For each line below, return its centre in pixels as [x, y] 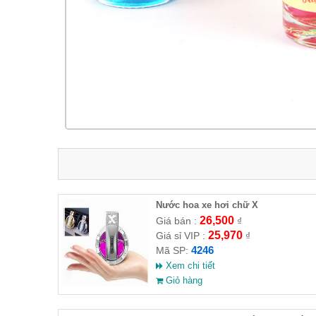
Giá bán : [177, 220]
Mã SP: [173, 250]
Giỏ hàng [182, 280]
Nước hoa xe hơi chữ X [207, 205]
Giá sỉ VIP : [182, 235]
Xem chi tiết [189, 265]
